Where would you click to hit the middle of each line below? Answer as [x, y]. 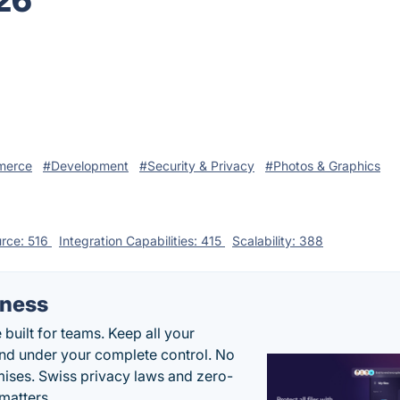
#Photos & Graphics [323, 166]
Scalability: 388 [278, 241]
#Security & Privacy [197, 166]
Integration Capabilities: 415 [142, 241]
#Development [86, 166]
